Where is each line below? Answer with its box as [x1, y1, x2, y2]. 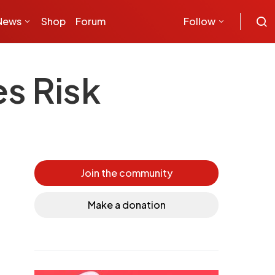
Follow [184, 15, 215, 28]
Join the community [80, 166, 172, 179]
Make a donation [87, 198, 166, 211]
